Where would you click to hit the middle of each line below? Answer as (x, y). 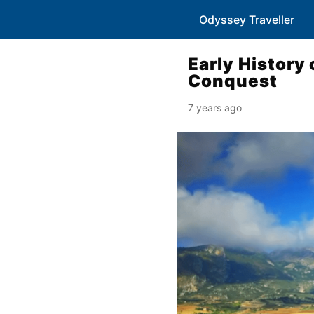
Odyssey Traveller (247, 20)
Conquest (233, 81)
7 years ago (215, 108)
